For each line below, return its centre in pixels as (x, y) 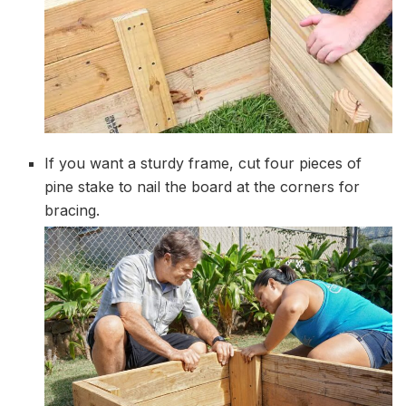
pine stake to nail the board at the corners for (203, 186)
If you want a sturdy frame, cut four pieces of (203, 163)
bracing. (75, 210)
